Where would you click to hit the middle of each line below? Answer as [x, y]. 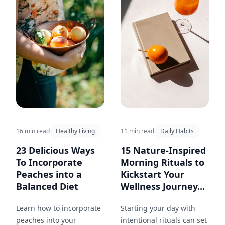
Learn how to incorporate [59, 208]
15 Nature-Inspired [163, 150]
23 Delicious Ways [55, 150]
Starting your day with [158, 208]
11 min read [137, 131]
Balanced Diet [47, 187]
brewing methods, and [54, 14]
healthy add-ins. [43, 26]
